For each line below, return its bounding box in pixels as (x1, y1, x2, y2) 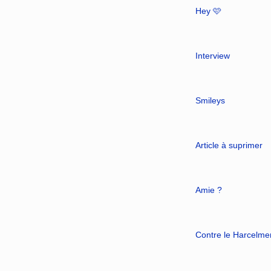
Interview (195, 50, 230, 60)
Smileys (195, 95, 225, 105)
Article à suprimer (195, 140, 263, 150)
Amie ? (195, 184, 222, 195)
